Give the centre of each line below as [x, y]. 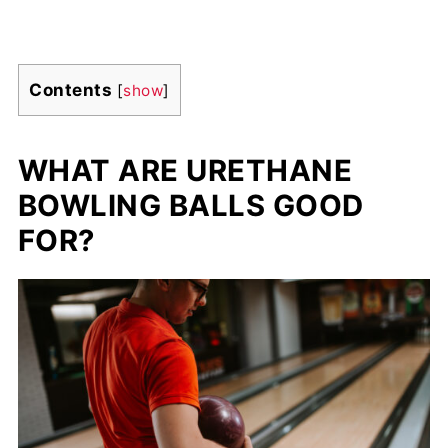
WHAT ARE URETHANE [185, 170]
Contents [71, 89]
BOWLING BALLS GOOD [190, 205]
